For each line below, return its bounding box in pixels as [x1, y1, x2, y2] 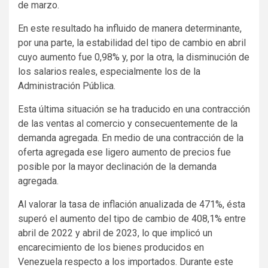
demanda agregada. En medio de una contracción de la [18, 132, 243, 144]
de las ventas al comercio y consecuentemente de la [18, 117, 237, 129]
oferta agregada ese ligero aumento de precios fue [18, 146, 231, 158]
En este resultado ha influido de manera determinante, [18, 22, 242, 34]
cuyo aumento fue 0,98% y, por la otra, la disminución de [18, 51, 249, 63]
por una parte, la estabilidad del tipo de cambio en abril [18, 36, 246, 48]
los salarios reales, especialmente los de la [18, 65, 200, 77]
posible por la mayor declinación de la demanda [18, 160, 217, 172]
